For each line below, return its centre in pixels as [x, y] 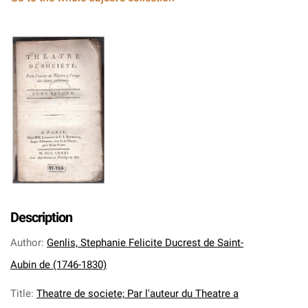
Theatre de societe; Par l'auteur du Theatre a [137, 294]
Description [41, 217]
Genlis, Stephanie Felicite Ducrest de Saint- [145, 243]
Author [26, 243]
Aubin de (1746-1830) [58, 265]
